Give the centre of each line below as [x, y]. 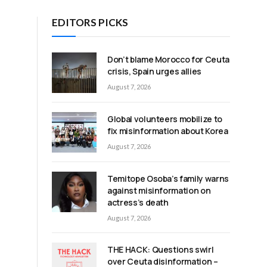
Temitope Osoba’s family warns [168, 179]
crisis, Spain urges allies [154, 71]
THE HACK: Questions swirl [161, 250]
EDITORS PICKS [90, 22]
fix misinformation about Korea [168, 131]
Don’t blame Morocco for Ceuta [168, 59]
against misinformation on [159, 191]
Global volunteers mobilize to [165, 119]
